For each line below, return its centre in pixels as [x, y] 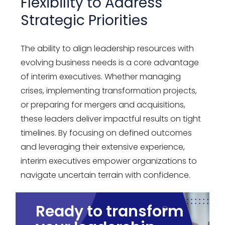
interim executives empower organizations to [109, 161]
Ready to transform [110, 211]
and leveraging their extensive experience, [103, 147]
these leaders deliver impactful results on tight [111, 119]
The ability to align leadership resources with [107, 48]
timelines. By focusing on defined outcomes [106, 133]
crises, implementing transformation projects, [109, 90]
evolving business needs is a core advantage [110, 62]
